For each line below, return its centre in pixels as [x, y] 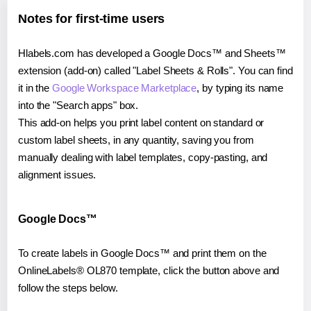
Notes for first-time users [92, 19]
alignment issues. [57, 175]
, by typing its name [240, 88]
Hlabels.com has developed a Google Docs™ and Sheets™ [152, 53]
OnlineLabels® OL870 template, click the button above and [149, 271]
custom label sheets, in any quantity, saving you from [136, 140]
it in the [35, 88]
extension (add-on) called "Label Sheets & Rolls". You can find [155, 71]
